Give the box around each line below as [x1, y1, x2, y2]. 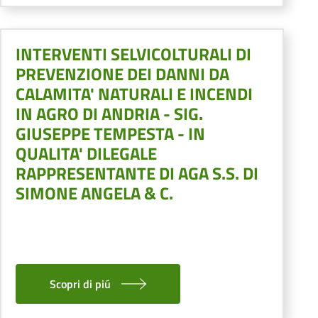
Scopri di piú [50, 275, 111, 292]
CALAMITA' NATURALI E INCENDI [16, 80, 253, 106]
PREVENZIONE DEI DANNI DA [16, 60, 229, 87]
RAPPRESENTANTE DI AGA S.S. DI [16, 160, 258, 186]
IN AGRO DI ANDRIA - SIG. [16, 100, 203, 126]
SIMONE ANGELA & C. [16, 180, 173, 206]
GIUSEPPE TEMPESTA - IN [16, 120, 205, 146]
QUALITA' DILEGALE [16, 140, 157, 166]
